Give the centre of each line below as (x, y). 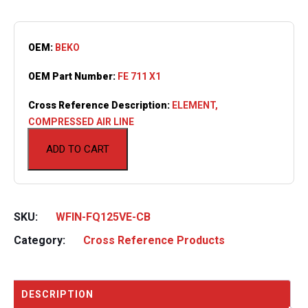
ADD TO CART (78, 149)
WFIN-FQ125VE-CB (103, 217)
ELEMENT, (195, 105)
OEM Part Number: (73, 76)
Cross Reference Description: (100, 105)
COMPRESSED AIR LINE (81, 121)
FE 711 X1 (139, 76)
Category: (41, 240)
